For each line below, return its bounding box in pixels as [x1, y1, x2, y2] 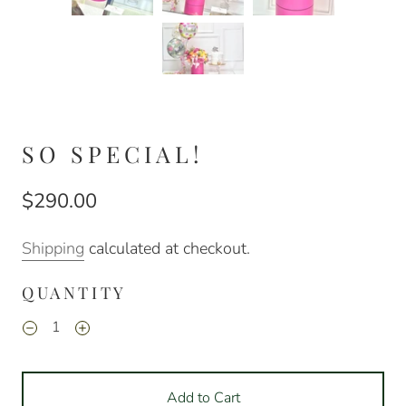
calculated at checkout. [84, 237, 250, 259]
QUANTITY [22, 281, 127, 304]
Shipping [22, 237, 84, 259]
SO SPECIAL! [22, 138, 204, 169]
